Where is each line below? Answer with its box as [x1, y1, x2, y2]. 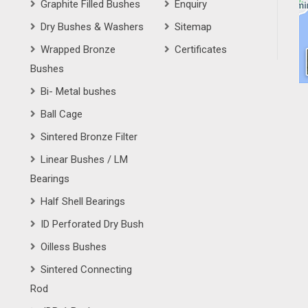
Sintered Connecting [41, 263, 132, 276]
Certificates [175, 43, 227, 56]
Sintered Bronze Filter [41, 130, 137, 143]
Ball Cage [41, 107, 82, 120]
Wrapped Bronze [41, 43, 115, 56]
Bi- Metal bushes [41, 85, 116, 98]
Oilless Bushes [41, 240, 107, 253]
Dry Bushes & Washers [41, 20, 144, 33]
